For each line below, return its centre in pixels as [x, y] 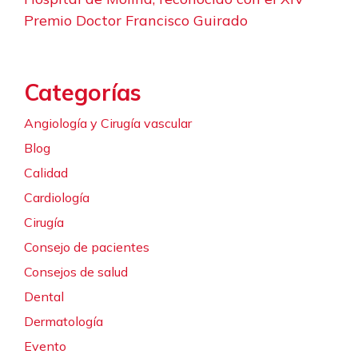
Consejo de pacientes [87, 247]
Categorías [83, 92]
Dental [44, 296]
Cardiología [57, 197]
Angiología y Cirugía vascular [108, 123]
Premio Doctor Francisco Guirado [138, 20]
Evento [45, 346]
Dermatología [64, 321]
